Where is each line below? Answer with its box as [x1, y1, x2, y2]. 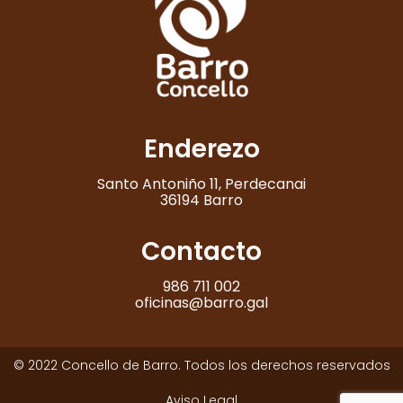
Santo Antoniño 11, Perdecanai [97, 174, 306, 195]
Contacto [141, 234, 262, 270]
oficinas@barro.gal [135, 292, 268, 314]
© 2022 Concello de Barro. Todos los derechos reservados [13, 356, 390, 375]
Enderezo [143, 131, 260, 167]
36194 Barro [160, 190, 243, 211]
